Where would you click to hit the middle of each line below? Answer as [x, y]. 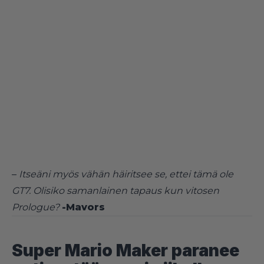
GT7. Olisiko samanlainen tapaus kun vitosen [115, 190]
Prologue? [36, 207]
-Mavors [83, 207]
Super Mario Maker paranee [126, 250]
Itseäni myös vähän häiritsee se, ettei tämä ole [126, 174]
